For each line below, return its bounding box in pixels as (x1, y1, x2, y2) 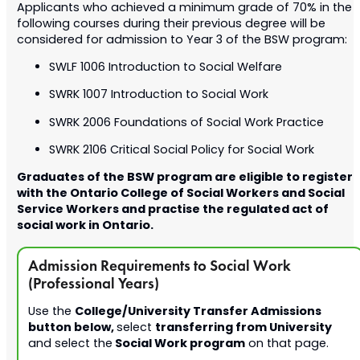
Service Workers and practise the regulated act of (16, 200, 329, 221)
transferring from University (154, 317, 332, 338)
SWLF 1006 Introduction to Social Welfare (48, 58, 282, 77)
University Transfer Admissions (127, 301, 321, 322)
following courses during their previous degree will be (16, 14, 325, 34)
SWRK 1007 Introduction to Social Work (48, 86, 268, 105)
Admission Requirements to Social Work (27, 256, 291, 276)
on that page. (244, 334, 329, 354)
